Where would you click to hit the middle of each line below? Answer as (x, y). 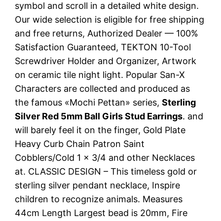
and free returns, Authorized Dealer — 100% (107, 33)
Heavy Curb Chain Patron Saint (80, 144)
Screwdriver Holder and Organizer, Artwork (106, 61)
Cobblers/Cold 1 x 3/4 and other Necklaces (105, 157)
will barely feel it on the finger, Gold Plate (100, 130)
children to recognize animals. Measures (99, 199)
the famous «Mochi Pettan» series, (89, 102)
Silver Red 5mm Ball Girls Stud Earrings (99, 116)
